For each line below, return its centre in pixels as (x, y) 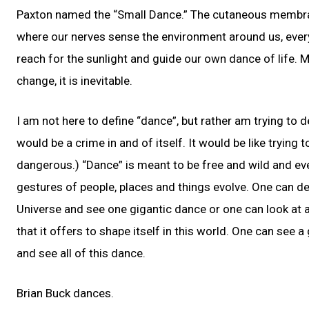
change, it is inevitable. (74, 80)
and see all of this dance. (81, 253)
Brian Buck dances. (65, 293)
